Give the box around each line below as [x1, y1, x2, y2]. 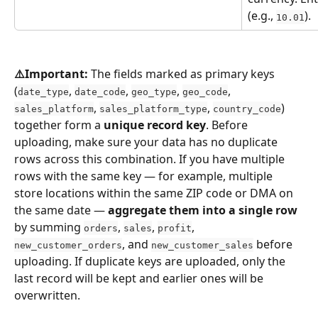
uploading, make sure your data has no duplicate [14, 133, 280, 150]
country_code [213, 103, 281, 114]
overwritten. [14, 287, 80, 303]
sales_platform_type [99, 103, 207, 114]
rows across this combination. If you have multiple [14, 150, 287, 167]
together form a [14, 116, 104, 133]
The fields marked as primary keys [88, 65, 278, 82]
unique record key [104, 116, 206, 133]
